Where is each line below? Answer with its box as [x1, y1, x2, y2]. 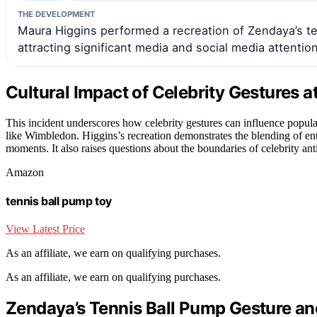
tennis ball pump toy [6, 193, 112, 208]
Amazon [6, 166, 44, 178]
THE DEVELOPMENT [18, 8, 95, 19]
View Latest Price [6, 223, 85, 236]
